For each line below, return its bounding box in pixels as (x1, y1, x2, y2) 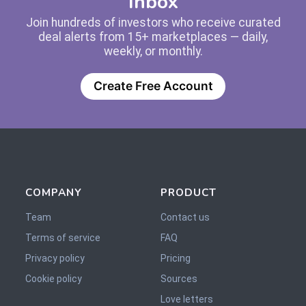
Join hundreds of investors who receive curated (25, 15, 281, 29)
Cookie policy (25, 273, 82, 284)
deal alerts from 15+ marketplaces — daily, (38, 29, 268, 44)
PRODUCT (160, 184, 217, 199)
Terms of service (25, 232, 100, 243)
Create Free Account (93, 79, 213, 94)
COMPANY (25, 184, 82, 199)
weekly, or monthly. (103, 44, 203, 58)
